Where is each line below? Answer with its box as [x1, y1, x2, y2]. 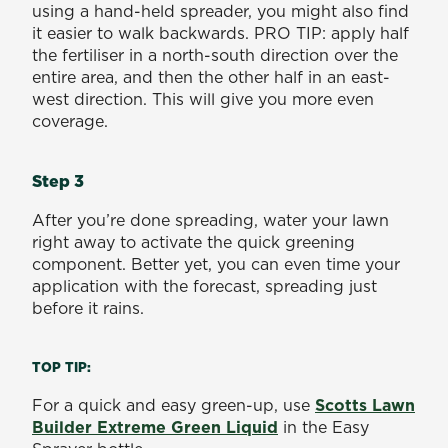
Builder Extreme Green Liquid [32, 415, 278, 438]
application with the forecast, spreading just [32, 274, 377, 297]
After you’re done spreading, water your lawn [32, 208, 389, 231]
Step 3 [32, 169, 88, 192]
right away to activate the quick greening [32, 230, 355, 253]
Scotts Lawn [315, 393, 415, 416]
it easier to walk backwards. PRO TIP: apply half [32, 21, 409, 44]
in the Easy [278, 415, 369, 438]
